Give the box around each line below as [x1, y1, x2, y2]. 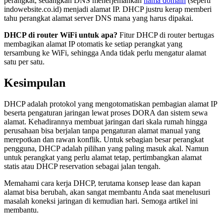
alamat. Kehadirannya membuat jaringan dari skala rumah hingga [4, 117, 207, 126]
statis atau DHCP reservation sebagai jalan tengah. [4, 162, 161, 170]
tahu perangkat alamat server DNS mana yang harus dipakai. [4, 14, 193, 23]
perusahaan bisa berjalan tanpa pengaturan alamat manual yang [4, 126, 200, 135]
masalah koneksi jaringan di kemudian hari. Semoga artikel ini [4, 196, 198, 205]
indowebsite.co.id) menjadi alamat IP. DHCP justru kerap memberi [4, 5, 212, 14]
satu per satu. [4, 57, 45, 66]
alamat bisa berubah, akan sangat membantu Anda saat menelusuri [4, 187, 210, 196]
